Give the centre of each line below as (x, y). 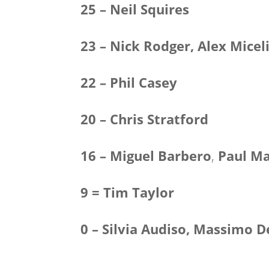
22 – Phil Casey (129, 82)
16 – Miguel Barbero (146, 156)
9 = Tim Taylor (128, 192)
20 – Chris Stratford (145, 119)
